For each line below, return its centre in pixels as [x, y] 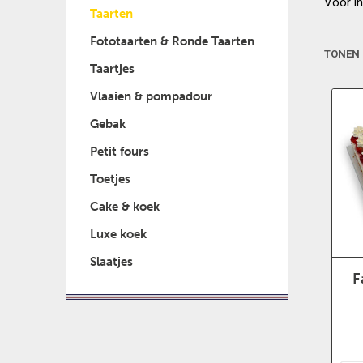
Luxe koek [118, 234]
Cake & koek [124, 206]
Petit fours [119, 151]
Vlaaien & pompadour [151, 96]
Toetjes [110, 179]
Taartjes [112, 68]
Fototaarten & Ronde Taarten [172, 41]
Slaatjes [111, 261]
